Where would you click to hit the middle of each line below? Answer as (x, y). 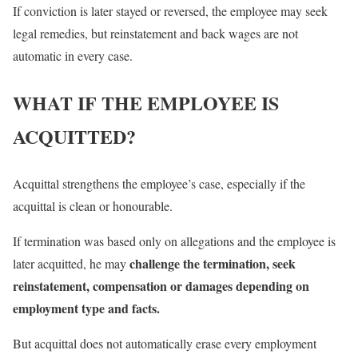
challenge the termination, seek (213, 263)
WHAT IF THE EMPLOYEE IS (146, 102)
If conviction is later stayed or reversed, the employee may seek (170, 10)
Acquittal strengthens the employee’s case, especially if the (159, 183)
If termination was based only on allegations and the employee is (174, 241)
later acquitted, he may (71, 263)
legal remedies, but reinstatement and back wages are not (155, 33)
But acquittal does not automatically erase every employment (165, 343)
